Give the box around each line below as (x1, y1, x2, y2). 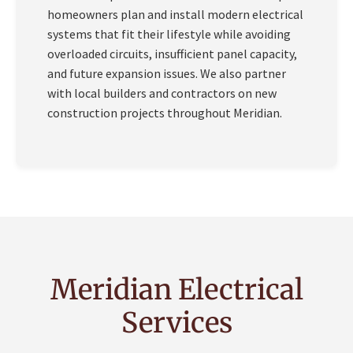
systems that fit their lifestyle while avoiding (47, 26, 291, 43)
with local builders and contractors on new (47, 85, 277, 102)
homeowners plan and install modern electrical (47, 6, 303, 23)
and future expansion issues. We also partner (47, 65, 286, 82)
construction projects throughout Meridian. (47, 105, 282, 121)
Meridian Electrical (50, 271, 303, 307)
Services (121, 304, 232, 340)
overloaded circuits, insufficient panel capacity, (47, 46, 297, 62)
